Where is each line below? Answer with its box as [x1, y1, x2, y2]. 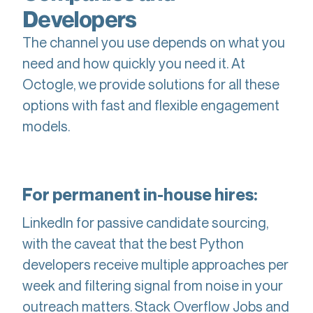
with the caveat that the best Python [22, 235, 244, 252]
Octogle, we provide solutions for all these [22, 75, 279, 93]
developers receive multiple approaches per [22, 256, 289, 273]
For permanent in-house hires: [22, 184, 258, 205]
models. [22, 117, 75, 135]
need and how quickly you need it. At [22, 54, 245, 72]
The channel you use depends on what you [22, 34, 285, 51]
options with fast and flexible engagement [22, 96, 279, 114]
